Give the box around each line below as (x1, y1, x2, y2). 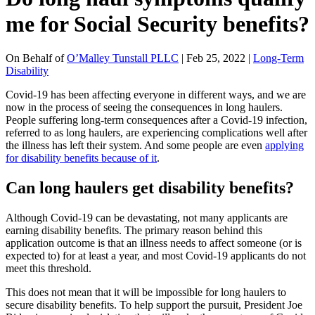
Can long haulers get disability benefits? (6, 178, 294, 197)
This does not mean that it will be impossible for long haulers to (6, 285, 286, 298)
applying (265, 139, 304, 151)
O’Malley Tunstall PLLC (67, 52, 179, 64)
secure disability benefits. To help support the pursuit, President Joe (6, 298, 302, 311)
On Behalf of (6, 52, 67, 64)
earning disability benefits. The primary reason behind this (6, 224, 262, 236)
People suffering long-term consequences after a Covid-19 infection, (6, 114, 307, 126)
